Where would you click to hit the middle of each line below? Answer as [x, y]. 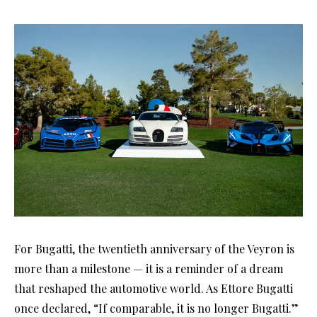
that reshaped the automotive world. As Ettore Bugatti [154, 289]
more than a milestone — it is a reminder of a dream [149, 269]
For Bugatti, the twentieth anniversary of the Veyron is [154, 249]
